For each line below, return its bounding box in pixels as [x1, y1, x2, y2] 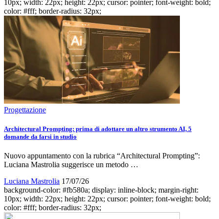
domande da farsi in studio [4, 132, 77, 140]
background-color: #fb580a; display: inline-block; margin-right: [4, 186, 198, 195]
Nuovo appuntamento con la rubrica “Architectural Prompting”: [4, 152, 200, 160]
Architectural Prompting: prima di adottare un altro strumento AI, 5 [4, 125, 192, 132]
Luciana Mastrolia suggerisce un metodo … [4, 160, 138, 169]
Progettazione [4, 105, 46, 114]
